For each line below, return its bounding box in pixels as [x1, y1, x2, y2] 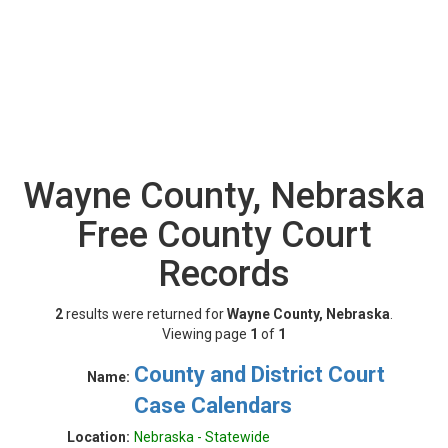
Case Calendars [134, 393, 292, 418]
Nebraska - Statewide [134, 429, 270, 445]
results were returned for [63, 306, 227, 322]
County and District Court [134, 362, 385, 387]
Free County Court [76, 214, 372, 256]
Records [158, 253, 290, 295]
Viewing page [162, 326, 250, 342]
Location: [67, 429, 130, 445]
